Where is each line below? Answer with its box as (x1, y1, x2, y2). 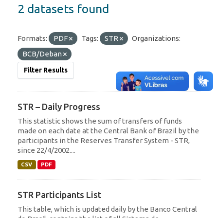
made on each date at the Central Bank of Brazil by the (18, 126, 199, 135)
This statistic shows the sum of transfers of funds (18, 116, 182, 125)
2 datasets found (18, 1, 109, 16)
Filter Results (24, 66, 68, 74)
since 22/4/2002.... (18, 145, 75, 154)
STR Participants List (18, 189, 101, 200)
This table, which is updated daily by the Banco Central (18, 204, 197, 213)
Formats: (18, 34, 47, 42)
